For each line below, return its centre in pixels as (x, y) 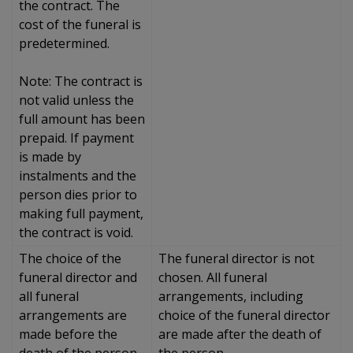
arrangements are (73, 315)
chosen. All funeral (213, 277)
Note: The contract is (81, 81)
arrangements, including (231, 296)
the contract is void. (76, 232)
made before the (68, 334)
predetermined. (64, 43)
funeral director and (78, 277)
